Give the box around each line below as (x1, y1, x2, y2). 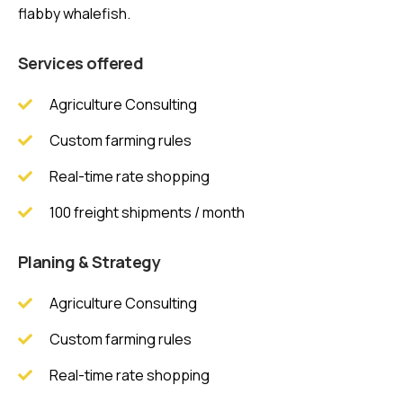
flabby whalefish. (18, 4, 130, 24)
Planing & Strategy (18, 251, 161, 273)
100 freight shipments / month (49, 202, 245, 222)
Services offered (18, 52, 144, 75)
